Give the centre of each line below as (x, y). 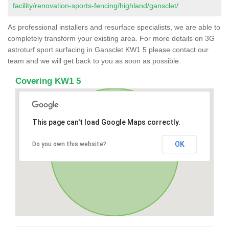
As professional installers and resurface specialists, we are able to (114, 27)
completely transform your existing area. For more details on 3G (111, 38)
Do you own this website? (69, 144)
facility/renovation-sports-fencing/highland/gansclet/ (96, 5)
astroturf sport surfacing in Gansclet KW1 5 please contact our (108, 49)
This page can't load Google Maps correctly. (106, 122)
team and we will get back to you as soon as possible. (94, 61)
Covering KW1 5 (48, 81)
